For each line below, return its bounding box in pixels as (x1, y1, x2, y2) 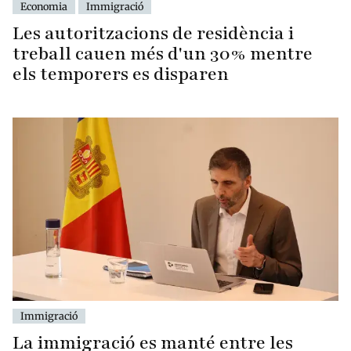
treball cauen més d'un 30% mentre (13, 41, 313, 66)
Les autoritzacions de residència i (13, 20, 294, 45)
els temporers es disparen (13, 61, 229, 86)
